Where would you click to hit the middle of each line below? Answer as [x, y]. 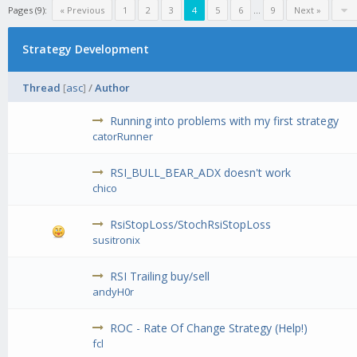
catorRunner [123, 137]
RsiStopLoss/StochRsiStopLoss [191, 225]
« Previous [82, 10]
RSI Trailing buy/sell [160, 277]
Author [112, 88]
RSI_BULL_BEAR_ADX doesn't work [201, 173]
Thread [41, 88]
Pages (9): [27, 10]
